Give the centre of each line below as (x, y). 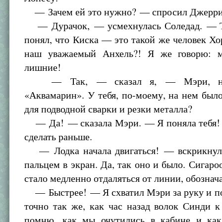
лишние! (43, 67)
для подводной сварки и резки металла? (109, 109)
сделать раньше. (58, 137)
